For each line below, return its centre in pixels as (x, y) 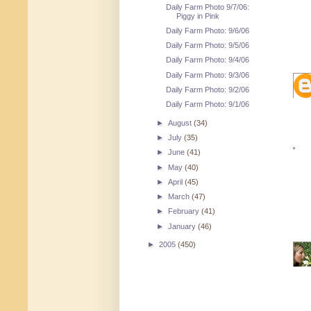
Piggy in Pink (198, 16)
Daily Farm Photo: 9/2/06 (208, 89)
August (181, 123)
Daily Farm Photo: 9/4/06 (208, 60)
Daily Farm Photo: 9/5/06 (208, 45)
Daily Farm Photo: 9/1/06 (208, 104)
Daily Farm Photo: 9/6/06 (208, 30)
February (185, 211)
